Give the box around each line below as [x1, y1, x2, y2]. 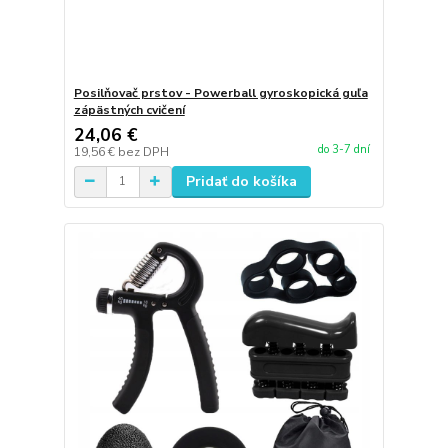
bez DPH [117, 143, 169, 160]
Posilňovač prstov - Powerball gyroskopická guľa [73, 84, 368, 101]
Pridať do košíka [185, 171, 297, 191]
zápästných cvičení [73, 101, 185, 118]
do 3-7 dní [317, 142, 370, 157]
